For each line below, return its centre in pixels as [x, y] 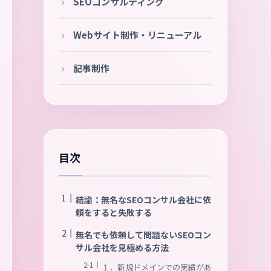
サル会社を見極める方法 [122, 247]
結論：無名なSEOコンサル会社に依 [143, 200]
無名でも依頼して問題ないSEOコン [143, 235]
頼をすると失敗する [114, 212]
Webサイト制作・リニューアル [137, 35]
